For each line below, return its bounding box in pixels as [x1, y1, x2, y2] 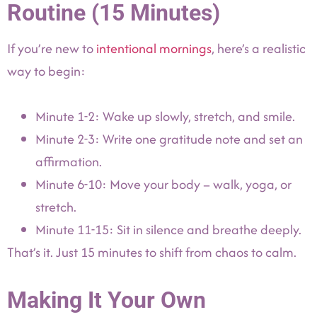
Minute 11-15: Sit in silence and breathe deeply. [35, 220, 301, 239]
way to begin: [7, 62, 86, 81]
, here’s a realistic [212, 39, 306, 58]
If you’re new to [7, 39, 96, 58]
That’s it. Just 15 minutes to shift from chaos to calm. [7, 243, 296, 262]
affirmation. [35, 152, 102, 171]
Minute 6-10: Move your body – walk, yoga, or [35, 175, 292, 194]
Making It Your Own [7, 287, 206, 313]
